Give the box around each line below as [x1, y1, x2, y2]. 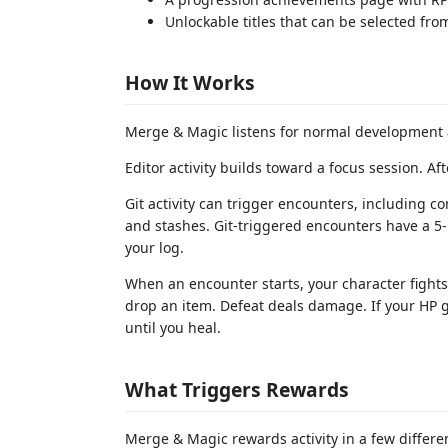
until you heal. [125, 318, 221, 337]
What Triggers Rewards [125, 375, 349, 403]
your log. [125, 238, 184, 257]
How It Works [125, 69, 255, 96]
